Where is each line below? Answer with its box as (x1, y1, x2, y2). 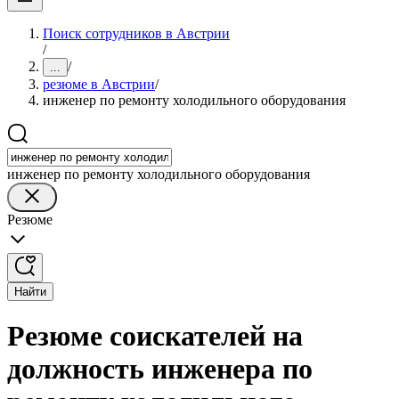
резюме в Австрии (43, 77, 155, 92)
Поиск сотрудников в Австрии (43, 26, 230, 41)
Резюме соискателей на (7, 320, 303, 353)
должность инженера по (7, 353, 313, 386)
